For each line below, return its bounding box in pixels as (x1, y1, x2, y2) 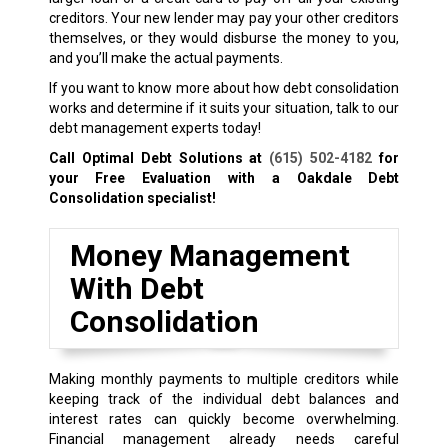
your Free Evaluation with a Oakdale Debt (48, 170, 400, 187)
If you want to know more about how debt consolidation (48, 80, 400, 97)
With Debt (69, 271, 204, 307)
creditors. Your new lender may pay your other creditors (48, 10, 400, 27)
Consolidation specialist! (48, 190, 216, 207)
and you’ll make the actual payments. (48, 50, 283, 67)
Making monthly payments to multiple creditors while (48, 371, 400, 388)
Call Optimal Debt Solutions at (48, 150, 270, 167)
